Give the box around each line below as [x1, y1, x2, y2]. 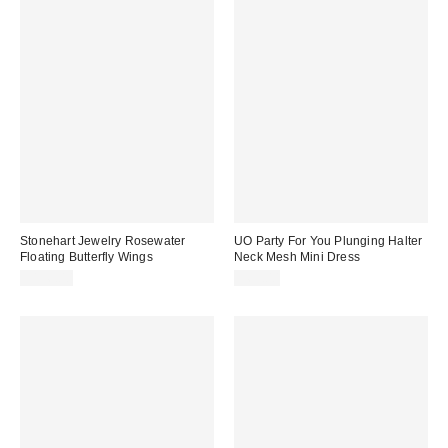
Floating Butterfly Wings [20, 249, 153, 264]
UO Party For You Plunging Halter [234, 233, 423, 248]
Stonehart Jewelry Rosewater [20, 233, 186, 248]
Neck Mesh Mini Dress [234, 249, 360, 264]
